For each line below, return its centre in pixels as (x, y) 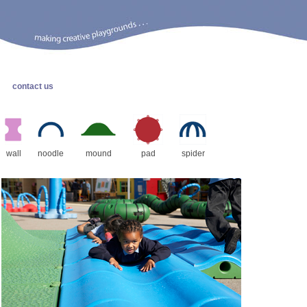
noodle (51, 153)
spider (193, 153)
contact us (33, 86)
